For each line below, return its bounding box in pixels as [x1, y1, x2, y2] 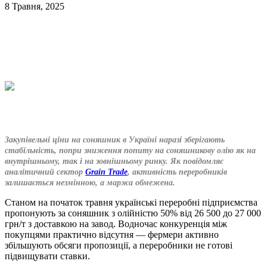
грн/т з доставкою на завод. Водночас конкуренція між [5, 219, 227, 229]
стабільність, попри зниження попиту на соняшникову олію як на [5, 146, 256, 155]
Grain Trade [85, 167, 128, 176]
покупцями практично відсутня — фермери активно [5, 229, 219, 240]
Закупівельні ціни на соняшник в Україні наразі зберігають [5, 135, 225, 144]
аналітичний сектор [5, 167, 85, 176]
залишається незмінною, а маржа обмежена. [5, 178, 175, 187]
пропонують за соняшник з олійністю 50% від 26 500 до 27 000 [5, 208, 261, 218]
